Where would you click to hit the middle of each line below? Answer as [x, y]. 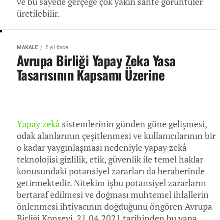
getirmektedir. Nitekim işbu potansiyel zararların [111, 183]
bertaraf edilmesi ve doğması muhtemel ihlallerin [113, 195]
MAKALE [27, 47]
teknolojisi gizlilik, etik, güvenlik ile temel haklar [110, 159]
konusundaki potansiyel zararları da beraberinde [111, 171]
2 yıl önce [57, 47]
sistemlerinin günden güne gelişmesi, [133, 124]
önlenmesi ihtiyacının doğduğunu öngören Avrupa [114, 206]
